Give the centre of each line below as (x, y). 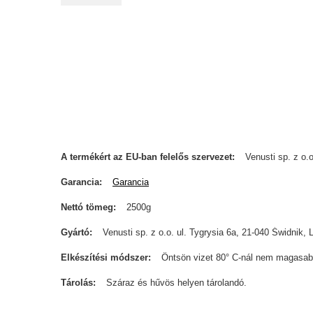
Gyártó (75, 232)
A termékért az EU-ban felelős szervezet (146, 157)
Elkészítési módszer (104, 257)
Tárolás (77, 283)
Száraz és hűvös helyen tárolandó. (176, 283)
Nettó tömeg (87, 207)
